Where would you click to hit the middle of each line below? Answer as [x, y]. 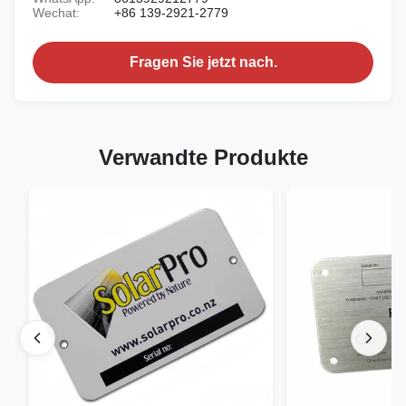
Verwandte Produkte [203, 158]
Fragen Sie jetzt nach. [203, 63]
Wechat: [56, 13]
